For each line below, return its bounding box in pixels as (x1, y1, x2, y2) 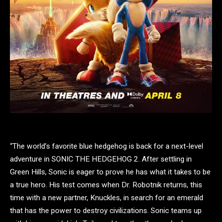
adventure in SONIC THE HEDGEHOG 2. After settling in (10, 155, 192, 164)
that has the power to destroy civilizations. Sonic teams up (10, 206, 202, 216)
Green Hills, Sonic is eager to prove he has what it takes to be (10, 167, 211, 177)
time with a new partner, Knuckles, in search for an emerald (10, 193, 203, 203)
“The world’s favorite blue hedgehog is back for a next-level (10, 142, 203, 151)
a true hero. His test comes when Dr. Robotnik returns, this (10, 180, 202, 190)
